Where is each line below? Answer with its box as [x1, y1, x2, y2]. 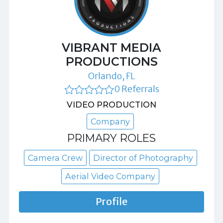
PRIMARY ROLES [67, 131, 156, 144]
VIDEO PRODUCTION [67, 99, 156, 110]
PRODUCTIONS [65, 54, 158, 69]
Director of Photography [93, 152, 193, 163]
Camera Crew [27, 152, 83, 163]
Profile [96, 195, 127, 208]
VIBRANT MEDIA [62, 40, 161, 55]
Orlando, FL [88, 70, 135, 82]
